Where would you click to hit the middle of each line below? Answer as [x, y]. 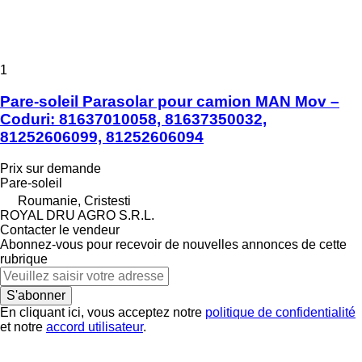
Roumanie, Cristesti [74, 200]
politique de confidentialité [280, 312]
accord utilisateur [95, 326]
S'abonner [36, 295]
